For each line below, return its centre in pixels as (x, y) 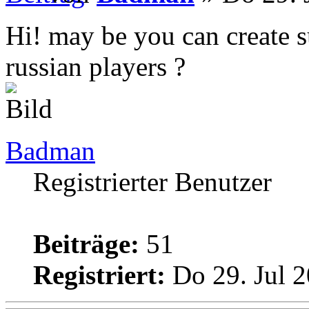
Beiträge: (86, 244)
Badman (50, 151)
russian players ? (96, 67)
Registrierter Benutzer (152, 182)
